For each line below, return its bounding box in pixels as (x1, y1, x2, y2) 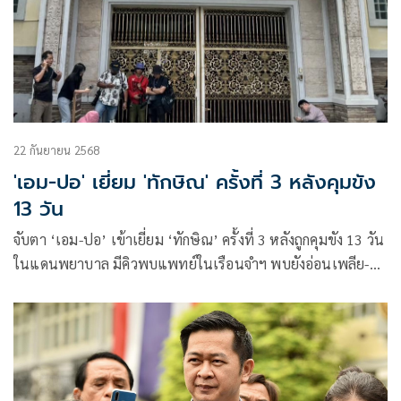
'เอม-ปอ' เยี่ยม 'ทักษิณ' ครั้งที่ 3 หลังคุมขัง (13, 167, 376, 198)
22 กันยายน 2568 (13, 142, 100, 158)
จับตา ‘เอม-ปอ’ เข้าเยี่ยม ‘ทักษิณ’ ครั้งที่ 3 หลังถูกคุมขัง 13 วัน (13, 230, 385, 250)
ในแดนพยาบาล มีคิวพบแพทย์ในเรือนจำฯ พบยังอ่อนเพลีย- (13, 254, 370, 274)
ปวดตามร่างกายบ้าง (13, 278, 132, 298)
